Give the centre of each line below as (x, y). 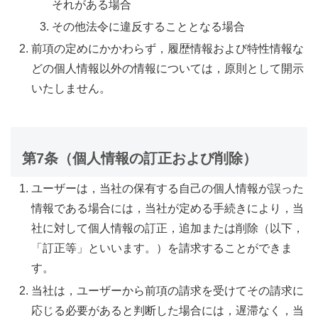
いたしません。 (71, 89)
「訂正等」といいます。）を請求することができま (162, 248)
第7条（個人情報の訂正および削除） (139, 159)
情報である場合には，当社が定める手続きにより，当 (168, 209)
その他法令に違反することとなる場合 (149, 27)
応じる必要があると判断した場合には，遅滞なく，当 (168, 310)
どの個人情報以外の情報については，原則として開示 (168, 69)
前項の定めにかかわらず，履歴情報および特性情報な (168, 49)
